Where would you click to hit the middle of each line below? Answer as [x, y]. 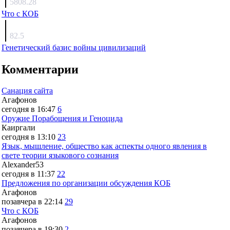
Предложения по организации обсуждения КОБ [86, 183]
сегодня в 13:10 [28, 137]
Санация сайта [27, 91]
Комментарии [40, 69]
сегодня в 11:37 [28, 174]
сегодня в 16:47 [28, 109]
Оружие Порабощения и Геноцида [62, 119]
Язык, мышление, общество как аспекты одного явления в [104, 146]
